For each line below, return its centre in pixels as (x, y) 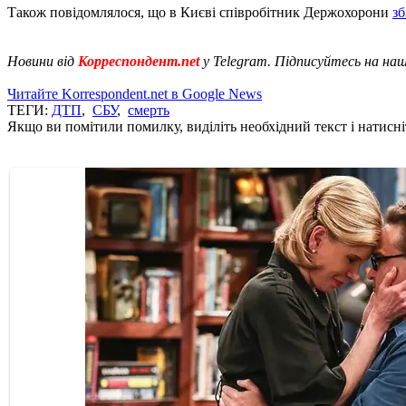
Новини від (43, 61)
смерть (149, 110)
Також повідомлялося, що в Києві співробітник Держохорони (200, 12)
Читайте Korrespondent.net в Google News (135, 93)
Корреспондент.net (139, 61)
